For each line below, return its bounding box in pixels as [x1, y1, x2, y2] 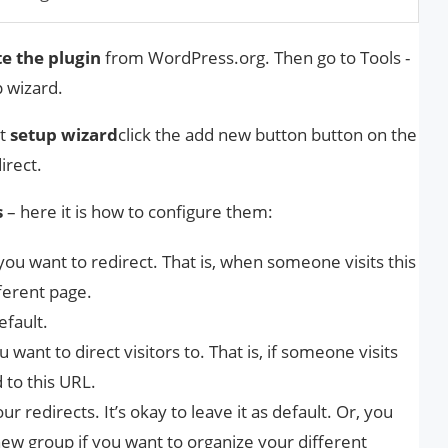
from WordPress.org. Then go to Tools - [101, 45, 410, 69]
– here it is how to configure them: [3, 199, 273, 223]
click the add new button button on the [118, 122, 417, 146]
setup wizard [10, 122, 118, 146]
